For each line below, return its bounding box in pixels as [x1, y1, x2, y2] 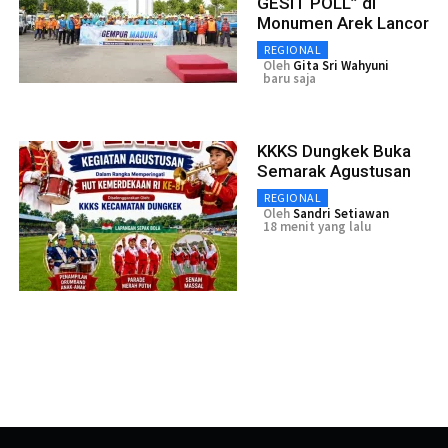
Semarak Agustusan [257, 161, 411, 182]
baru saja [263, 70, 316, 88]
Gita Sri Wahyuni [293, 57, 389, 75]
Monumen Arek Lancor [257, 13, 429, 34]
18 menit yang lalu [263, 218, 371, 236]
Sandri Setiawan [293, 205, 389, 223]
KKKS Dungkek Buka [257, 141, 411, 162]
